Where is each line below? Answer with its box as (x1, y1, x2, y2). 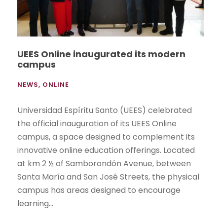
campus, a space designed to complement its (17, 131, 195, 143)
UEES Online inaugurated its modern (17, 47, 185, 60)
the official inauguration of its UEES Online (17, 117, 177, 129)
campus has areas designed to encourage (17, 184, 181, 196)
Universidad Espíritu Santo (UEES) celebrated (17, 104, 192, 116)
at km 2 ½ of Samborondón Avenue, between (17, 157, 191, 169)
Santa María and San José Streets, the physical (17, 171, 199, 183)
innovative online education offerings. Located (17, 144, 195, 156)
